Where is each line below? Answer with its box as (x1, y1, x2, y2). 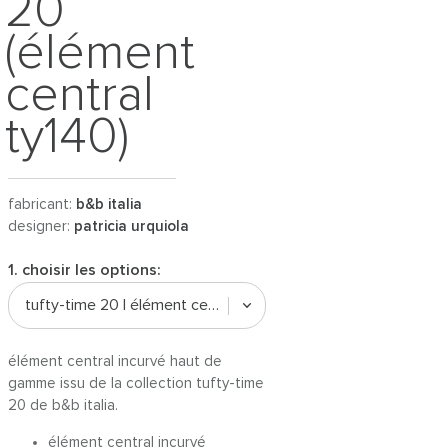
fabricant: (8, 197, 76, 212)
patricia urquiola (74, 219, 189, 234)
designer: (8, 219, 74, 234)
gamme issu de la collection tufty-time (8, 376, 264, 391)
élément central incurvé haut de (8, 354, 222, 369)
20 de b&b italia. (8, 398, 118, 413)
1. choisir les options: (8, 262, 160, 278)
